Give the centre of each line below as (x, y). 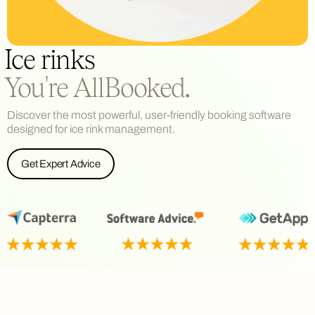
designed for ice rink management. (91, 129)
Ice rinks (50, 60)
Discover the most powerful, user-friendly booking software (149, 115)
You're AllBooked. (97, 88)
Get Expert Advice (61, 164)
